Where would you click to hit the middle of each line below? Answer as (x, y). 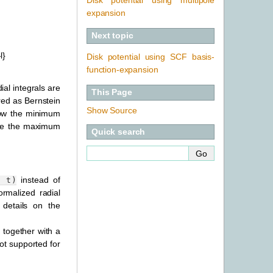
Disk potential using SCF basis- (151, 56)
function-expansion (122, 69)
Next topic (112, 36)
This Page (112, 92)
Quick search (119, 132)
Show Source (112, 110)
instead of (38, 180)
